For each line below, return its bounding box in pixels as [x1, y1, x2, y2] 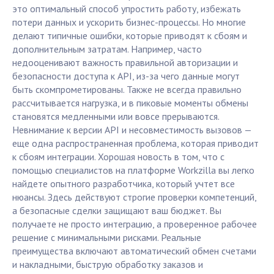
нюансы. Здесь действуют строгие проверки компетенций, [12, 191, 256, 204]
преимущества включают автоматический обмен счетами [12, 245, 256, 257]
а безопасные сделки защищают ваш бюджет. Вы [12, 204, 221, 217]
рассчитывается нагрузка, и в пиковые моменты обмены [12, 97, 248, 109]
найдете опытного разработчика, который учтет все [12, 177, 235, 190]
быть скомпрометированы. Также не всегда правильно [12, 83, 242, 96]
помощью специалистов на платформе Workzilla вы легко [12, 164, 254, 177]
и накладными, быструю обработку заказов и [12, 258, 203, 271]
